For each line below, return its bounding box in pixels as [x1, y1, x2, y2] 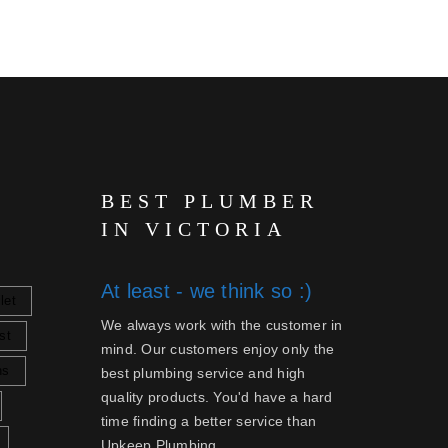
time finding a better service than [100, 413, 317, 429]
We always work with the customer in [100, 317, 343, 333]
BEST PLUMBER [100, 190, 319, 212]
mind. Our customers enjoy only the [100, 341, 335, 357]
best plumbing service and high [100, 365, 306, 381]
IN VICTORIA [100, 218, 287, 240]
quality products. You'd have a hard [100, 389, 333, 405]
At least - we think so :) [100, 280, 313, 302]
